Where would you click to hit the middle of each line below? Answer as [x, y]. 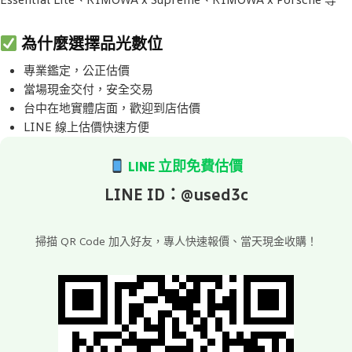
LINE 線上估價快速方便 [86, 127]
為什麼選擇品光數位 [90, 44]
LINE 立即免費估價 [184, 167]
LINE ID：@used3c [176, 195]
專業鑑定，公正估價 [77, 70]
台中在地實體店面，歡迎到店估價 [112, 108]
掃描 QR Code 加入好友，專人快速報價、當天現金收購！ [176, 241]
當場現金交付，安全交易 [88, 89]
